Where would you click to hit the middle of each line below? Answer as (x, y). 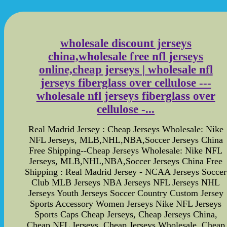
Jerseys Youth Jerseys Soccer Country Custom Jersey (126, 193)
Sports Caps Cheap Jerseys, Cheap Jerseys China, (126, 214)
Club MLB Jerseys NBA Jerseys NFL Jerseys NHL (126, 182)
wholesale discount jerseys (126, 44)
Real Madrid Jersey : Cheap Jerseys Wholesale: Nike (126, 129)
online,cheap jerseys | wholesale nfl (126, 70)
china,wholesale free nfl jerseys (126, 57)
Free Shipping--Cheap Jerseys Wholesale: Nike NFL (126, 150)
